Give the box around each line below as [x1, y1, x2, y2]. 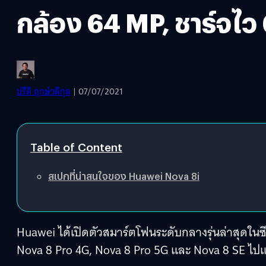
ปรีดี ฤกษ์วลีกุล [17, 83, 71, 99]
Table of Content [30, 138, 122, 155]
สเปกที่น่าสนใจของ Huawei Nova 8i [48, 169, 199, 183]
